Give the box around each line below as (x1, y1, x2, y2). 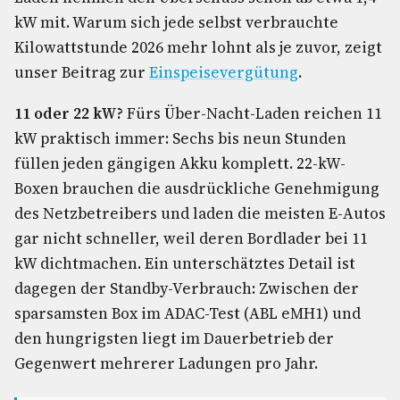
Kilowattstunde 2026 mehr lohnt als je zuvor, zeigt (14, 37, 382, 58)
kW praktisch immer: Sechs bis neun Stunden (14, 128, 346, 149)
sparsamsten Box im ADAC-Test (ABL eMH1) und (14, 303, 361, 324)
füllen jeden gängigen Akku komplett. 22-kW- (14, 153, 346, 174)
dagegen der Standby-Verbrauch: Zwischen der (14, 278, 359, 299)
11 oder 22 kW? (14, 103, 123, 124)
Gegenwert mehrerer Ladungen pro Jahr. (14, 353, 318, 374)
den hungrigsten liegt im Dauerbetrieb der (14, 328, 334, 349)
